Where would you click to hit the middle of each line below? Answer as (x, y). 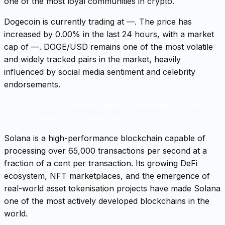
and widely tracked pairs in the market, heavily (92, 59)
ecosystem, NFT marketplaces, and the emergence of (107, 176)
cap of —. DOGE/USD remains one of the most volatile (108, 46)
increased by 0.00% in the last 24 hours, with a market (109, 34)
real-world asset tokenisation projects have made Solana (112, 188)
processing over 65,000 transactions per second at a (105, 150)
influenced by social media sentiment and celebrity (100, 72)
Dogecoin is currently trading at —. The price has (98, 21)
